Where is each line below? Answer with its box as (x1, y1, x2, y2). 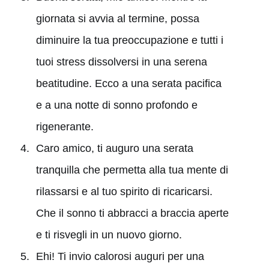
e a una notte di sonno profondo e (35, 98, 198, 111)
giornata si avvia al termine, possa (35, 12, 199, 25)
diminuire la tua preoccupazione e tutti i (35, 34, 223, 46)
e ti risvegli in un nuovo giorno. (35, 228, 182, 241)
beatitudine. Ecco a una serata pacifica (35, 77, 222, 89)
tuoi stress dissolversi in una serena (35, 55, 207, 68)
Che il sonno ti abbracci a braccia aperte (35, 207, 229, 219)
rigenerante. (35, 120, 94, 133)
